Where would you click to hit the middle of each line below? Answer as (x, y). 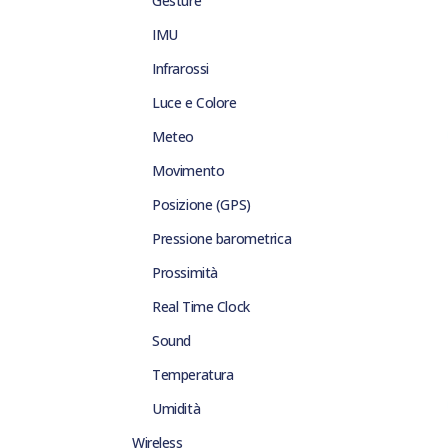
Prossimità (185, 273)
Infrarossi (180, 69)
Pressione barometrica (222, 239)
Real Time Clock (201, 307)
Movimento (188, 171)
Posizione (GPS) (201, 205)
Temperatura (193, 375)
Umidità (176, 409)
